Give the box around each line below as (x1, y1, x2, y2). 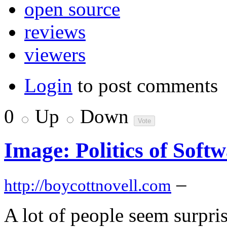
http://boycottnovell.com (4, 176, 171, 195)
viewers (24, 44, 86, 65)
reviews (24, 21, 86, 43)
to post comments (72, 74, 218, 96)
